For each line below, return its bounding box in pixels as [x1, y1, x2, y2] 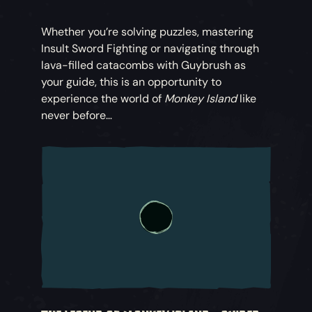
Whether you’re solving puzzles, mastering [41, 24, 254, 39]
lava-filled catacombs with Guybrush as [41, 57, 247, 72]
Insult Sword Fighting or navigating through [41, 40, 260, 56]
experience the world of [41, 91, 165, 106]
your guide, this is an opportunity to [41, 74, 222, 89]
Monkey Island [164, 91, 237, 106]
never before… [41, 107, 113, 123]
